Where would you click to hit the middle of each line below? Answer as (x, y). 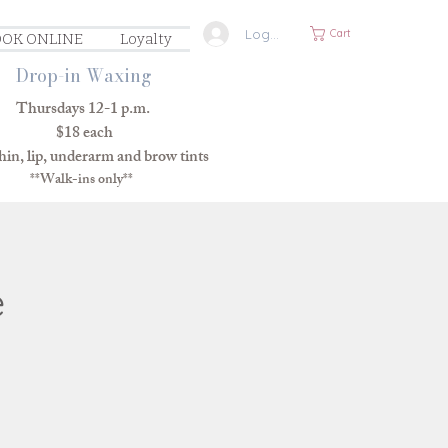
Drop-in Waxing (83, 75)
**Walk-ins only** (78, 180)
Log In (264, 33)
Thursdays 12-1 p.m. (78, 110)
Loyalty (145, 39)
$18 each (78, 134)
